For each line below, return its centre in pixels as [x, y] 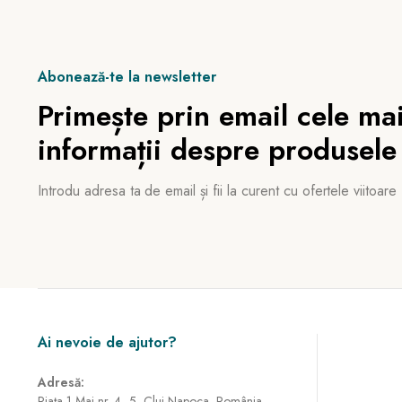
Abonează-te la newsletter [127, 77]
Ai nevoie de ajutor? [107, 342]
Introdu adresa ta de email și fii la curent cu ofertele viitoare [218, 191]
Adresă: [61, 382]
